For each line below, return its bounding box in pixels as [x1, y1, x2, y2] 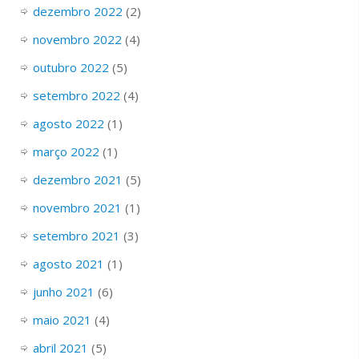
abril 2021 [32, 339, 88, 356]
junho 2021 [32, 283, 95, 300]
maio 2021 [32, 311, 91, 328]
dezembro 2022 [32, 2, 123, 19]
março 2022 [32, 143, 99, 159]
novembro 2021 [32, 199, 122, 216]
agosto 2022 [32, 115, 104, 131]
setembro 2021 [32, 227, 120, 244]
